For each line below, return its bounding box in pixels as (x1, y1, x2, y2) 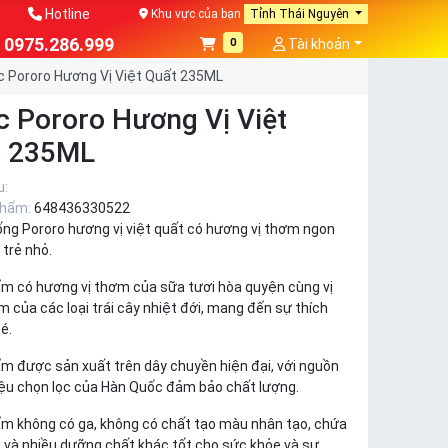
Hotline (42, 6, 91, 22)
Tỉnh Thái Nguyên (249, 7, 352, 21)
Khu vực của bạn (147, 7, 241, 21)
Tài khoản (285, 36, 351, 52)
